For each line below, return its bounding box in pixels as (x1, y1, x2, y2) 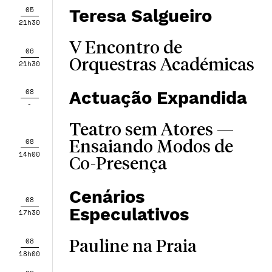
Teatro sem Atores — (69, 122, 234, 139)
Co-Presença (69, 156, 167, 173)
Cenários (69, 186, 144, 207)
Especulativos (69, 204, 189, 225)
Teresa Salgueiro (69, 5, 212, 26)
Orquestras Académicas (69, 57, 254, 74)
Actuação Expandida (69, 87, 247, 108)
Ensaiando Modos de (69, 139, 233, 156)
